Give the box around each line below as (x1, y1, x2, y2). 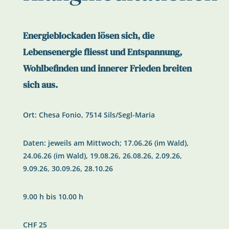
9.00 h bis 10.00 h (22, 191, 83, 201)
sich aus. (22, 78, 58, 91)
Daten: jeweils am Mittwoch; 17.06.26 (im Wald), (22, 138, 189, 148)
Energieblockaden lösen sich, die (22, 29, 154, 42)
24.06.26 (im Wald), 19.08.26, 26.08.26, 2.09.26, (22, 150, 182, 161)
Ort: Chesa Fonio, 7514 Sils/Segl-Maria (22, 109, 155, 120)
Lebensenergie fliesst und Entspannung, (22, 45, 182, 58)
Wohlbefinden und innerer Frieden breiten (22, 61, 192, 75)
